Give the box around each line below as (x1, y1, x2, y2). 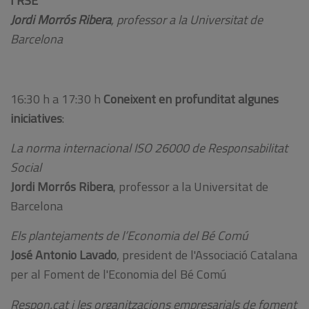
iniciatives (10, 108, 62, 128)
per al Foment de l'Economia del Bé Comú (10, 265, 226, 284)
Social (10, 157, 41, 177)
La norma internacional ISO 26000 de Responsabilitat (10, 138, 288, 157)
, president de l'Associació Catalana (117, 246, 297, 265)
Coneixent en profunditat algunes (103, 89, 279, 108)
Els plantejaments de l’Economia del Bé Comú (10, 226, 248, 246)
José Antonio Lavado (10, 246, 117, 265)
